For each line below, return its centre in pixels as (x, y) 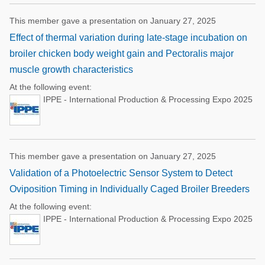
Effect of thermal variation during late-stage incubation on (128, 38)
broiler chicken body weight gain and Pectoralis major (122, 54)
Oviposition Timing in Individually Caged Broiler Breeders (130, 189)
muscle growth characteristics (71, 70)
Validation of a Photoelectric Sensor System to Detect (121, 173)
